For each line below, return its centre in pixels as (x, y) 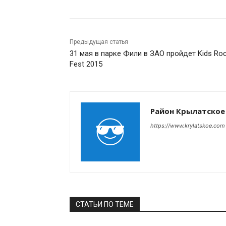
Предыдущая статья (99, 42)
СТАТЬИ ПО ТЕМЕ (105, 204)
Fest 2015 (86, 64)
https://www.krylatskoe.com (188, 126)
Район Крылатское (188, 111)
